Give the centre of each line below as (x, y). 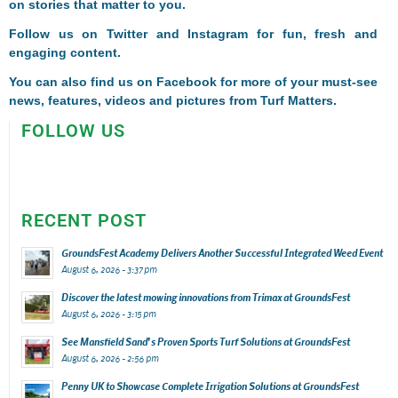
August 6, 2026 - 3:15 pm (108, 313)
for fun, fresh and (313, 33)
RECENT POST (84, 220)
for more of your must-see (298, 81)
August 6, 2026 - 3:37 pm (108, 269)
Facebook (187, 81)
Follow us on (58, 33)
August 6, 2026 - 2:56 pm (109, 358)
